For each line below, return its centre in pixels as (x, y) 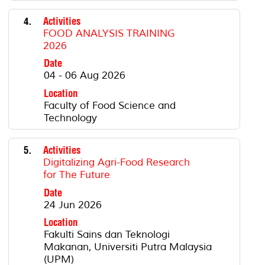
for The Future (76, 175)
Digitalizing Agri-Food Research (116, 163)
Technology (70, 118)
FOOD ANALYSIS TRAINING (109, 33)
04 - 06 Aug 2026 (84, 76)
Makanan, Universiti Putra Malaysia (127, 247)
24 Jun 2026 (72, 205)
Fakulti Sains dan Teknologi (106, 234)
